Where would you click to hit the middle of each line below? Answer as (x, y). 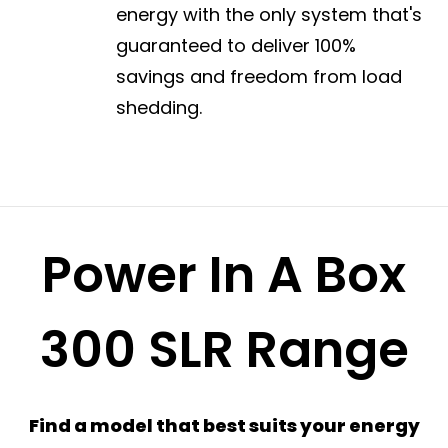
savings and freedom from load (259, 76)
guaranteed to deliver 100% (236, 45)
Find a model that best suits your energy (224, 425)
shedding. (159, 107)
